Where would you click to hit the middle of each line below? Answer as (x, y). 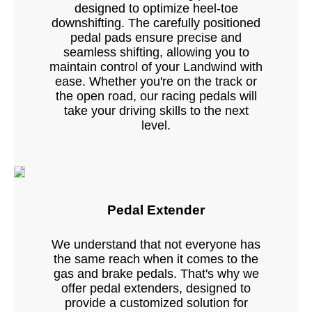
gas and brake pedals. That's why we (156, 273)
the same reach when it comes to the (156, 259)
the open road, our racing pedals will (156, 96)
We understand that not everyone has (156, 244)
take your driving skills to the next (156, 111)
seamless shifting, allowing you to (156, 53)
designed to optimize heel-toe (156, 9)
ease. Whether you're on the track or (156, 82)
